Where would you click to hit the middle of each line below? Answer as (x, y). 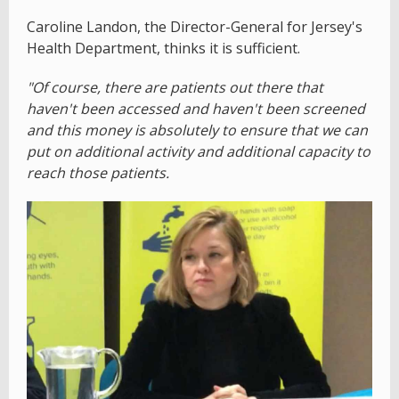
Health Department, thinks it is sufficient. (163, 49)
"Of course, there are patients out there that (175, 88)
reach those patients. (98, 173)
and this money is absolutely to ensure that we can (197, 130)
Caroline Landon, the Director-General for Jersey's (195, 27)
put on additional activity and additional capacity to (199, 152)
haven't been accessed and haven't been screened (196, 109)
